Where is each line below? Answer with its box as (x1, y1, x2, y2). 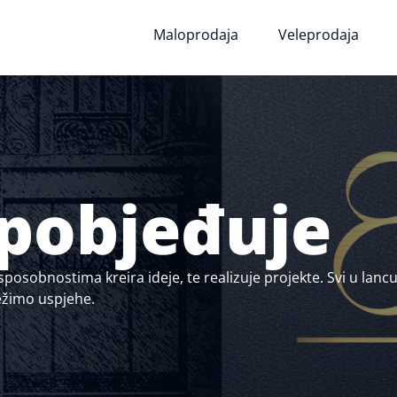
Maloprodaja (153, 25, 239, 45)
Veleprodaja (278, 25, 360, 45)
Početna (58, 25, 114, 45)
